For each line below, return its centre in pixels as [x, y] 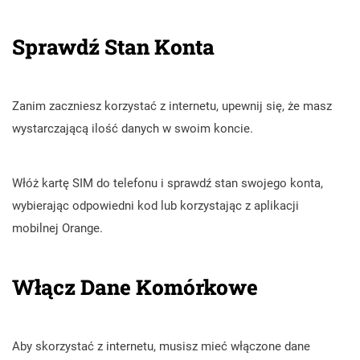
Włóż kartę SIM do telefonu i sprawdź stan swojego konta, [168, 183]
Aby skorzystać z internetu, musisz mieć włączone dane [161, 346]
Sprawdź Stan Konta [113, 46]
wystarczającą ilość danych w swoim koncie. [133, 128]
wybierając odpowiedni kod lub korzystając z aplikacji [155, 205]
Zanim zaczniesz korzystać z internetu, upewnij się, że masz [172, 106]
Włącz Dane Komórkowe [135, 286]
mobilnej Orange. [57, 228]
